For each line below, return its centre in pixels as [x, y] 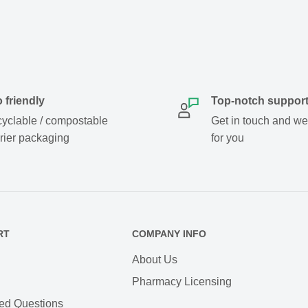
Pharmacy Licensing [182, 281]
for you [228, 138]
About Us [155, 259]
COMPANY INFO [169, 234]
